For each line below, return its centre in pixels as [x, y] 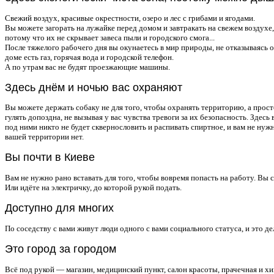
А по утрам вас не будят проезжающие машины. [87, 67]
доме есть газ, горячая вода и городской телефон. [89, 57]
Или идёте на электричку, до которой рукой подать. [93, 188]
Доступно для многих [59, 208]
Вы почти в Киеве [50, 157]
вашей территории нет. [44, 137]
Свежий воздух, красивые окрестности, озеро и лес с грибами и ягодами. [130, 18]
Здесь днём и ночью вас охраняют [94, 87]
